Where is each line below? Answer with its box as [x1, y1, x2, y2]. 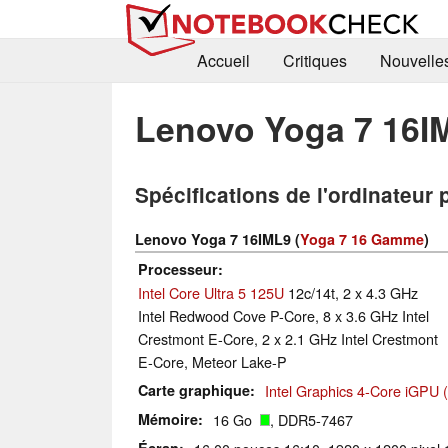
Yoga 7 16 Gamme [300, 229, 424, 250]
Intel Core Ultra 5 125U [138, 282, 284, 304]
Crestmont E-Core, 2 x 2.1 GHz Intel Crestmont [138, 328, 438, 350]
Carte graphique [138, 380, 250, 401]
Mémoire [138, 409, 198, 430]
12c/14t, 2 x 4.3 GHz [284, 282, 418, 304]
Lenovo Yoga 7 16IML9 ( [135, 229, 300, 250]
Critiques [282, 49, 347, 73]
